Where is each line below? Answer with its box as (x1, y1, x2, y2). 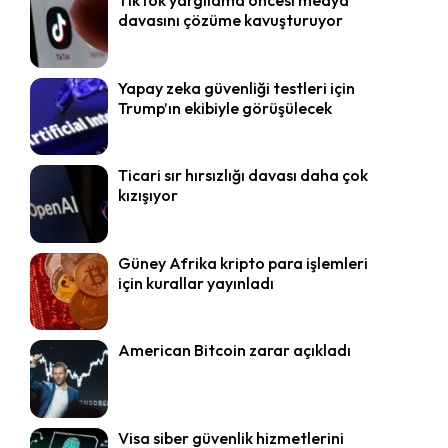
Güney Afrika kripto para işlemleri (117, 252, 368, 273)
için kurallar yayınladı (117, 272, 274, 293)
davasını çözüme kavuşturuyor (117, 9, 343, 30)
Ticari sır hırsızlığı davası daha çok (117, 165, 368, 186)
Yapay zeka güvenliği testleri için (117, 77, 355, 98)
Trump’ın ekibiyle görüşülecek (117, 97, 332, 118)
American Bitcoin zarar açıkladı (117, 340, 351, 361)
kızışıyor (117, 185, 178, 206)
